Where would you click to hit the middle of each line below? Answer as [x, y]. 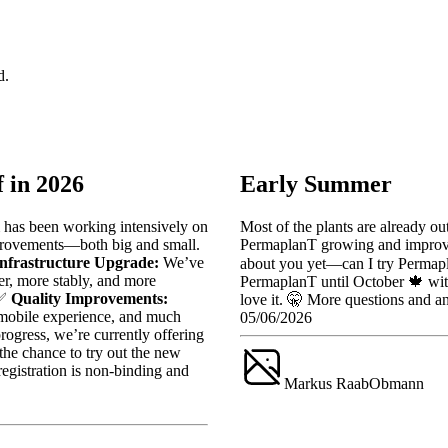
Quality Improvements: [89, 299]
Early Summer [316, 184]
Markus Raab [326, 384]
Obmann [396, 384]
